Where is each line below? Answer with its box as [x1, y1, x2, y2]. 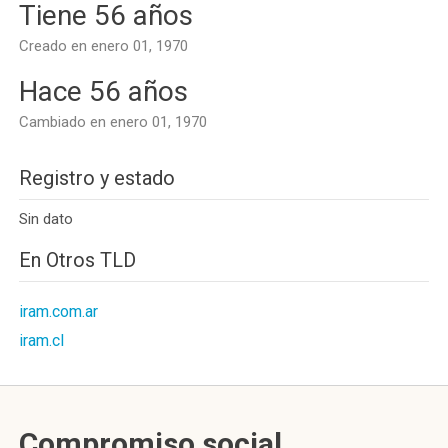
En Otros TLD [19, 248, 136, 272]
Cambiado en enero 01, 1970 [19, 113, 207, 131]
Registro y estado [19, 166, 175, 190]
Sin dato [19, 210, 73, 228]
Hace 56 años [19, 75, 188, 108]
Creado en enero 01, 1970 [19, 37, 188, 55]
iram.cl [19, 331, 64, 350]
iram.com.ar [19, 302, 98, 321]
